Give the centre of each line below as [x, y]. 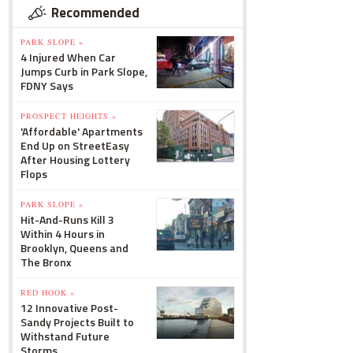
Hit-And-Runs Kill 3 [67, 219]
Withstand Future [65, 336]
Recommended [95, 13]
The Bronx [46, 262]
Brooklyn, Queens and [74, 248]
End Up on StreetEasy [75, 145]
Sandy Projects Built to [77, 322]
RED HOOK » [48, 292]
